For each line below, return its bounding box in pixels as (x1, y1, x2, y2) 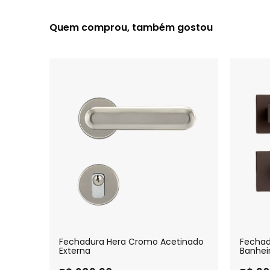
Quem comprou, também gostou (49, 20, 213, 34)
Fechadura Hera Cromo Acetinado (59, 236, 204, 248)
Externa (59, 245, 90, 257)
